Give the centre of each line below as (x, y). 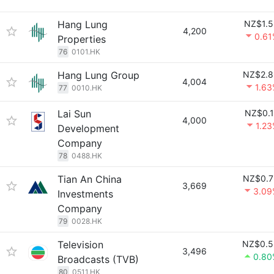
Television (80, 245)
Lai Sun (74, 114)
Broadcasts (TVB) (98, 259)
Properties (82, 39)
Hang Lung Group (98, 75)
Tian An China (90, 179)
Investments (85, 194)
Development (88, 128)
